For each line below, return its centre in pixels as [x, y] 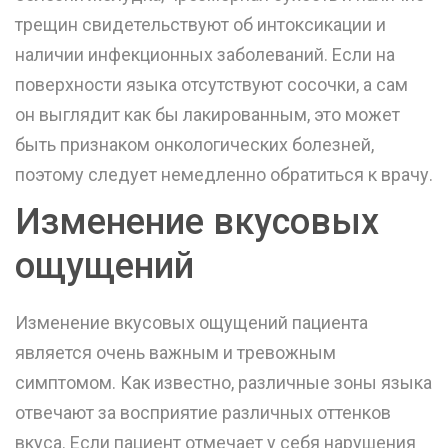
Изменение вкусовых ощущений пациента [191, 323]
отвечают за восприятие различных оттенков [203, 413]
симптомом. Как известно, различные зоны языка [223, 383]
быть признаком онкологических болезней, [194, 145]
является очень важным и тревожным [175, 353]
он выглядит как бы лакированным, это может [207, 115]
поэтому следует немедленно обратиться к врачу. [224, 175]
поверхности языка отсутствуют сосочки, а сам [211, 85]
